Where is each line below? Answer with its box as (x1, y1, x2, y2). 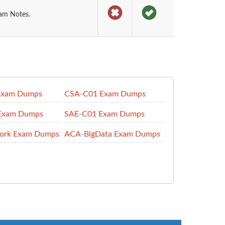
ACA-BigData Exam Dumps (64, 130, 160, 138)
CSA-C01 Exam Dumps (64, 90, 146, 98)
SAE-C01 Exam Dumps (64, 110, 145, 118)
